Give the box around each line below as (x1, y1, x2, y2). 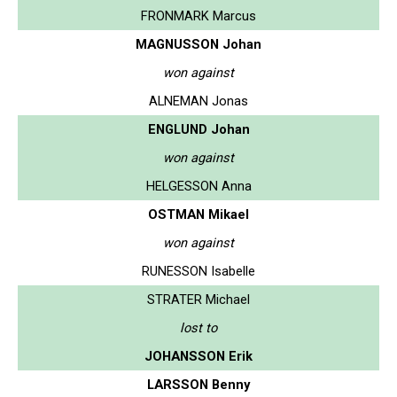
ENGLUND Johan (147, 121, 250, 137)
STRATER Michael (147, 291, 250, 307)
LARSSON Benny (147, 376, 250, 393)
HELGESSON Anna (145, 177, 252, 194)
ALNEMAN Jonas (149, 92, 248, 109)
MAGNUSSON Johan (136, 35, 261, 52)
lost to (180, 319, 217, 336)
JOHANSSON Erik (144, 347, 253, 364)
